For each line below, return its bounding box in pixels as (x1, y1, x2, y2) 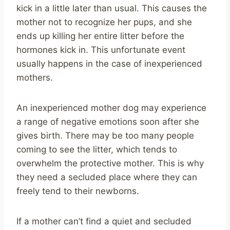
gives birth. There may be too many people (16, 130, 194, 141)
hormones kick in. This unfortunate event (16, 44, 185, 55)
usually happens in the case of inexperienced (16, 58, 202, 69)
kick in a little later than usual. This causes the (16, 3, 207, 13)
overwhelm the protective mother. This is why (16, 158, 204, 168)
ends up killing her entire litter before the (16, 30, 184, 41)
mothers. (16, 72, 53, 83)
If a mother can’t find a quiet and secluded (16, 216, 191, 226)
